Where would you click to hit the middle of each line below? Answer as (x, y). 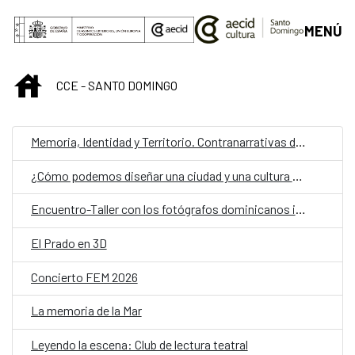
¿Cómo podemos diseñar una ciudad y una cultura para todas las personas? (297, 175)
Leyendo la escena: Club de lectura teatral (139, 344)
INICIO (57, 82)
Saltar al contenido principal (92, 17)
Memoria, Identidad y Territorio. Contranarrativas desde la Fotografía (300, 142)
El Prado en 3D (69, 243)
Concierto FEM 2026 (84, 277)
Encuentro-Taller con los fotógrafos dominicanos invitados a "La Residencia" (300, 209)
